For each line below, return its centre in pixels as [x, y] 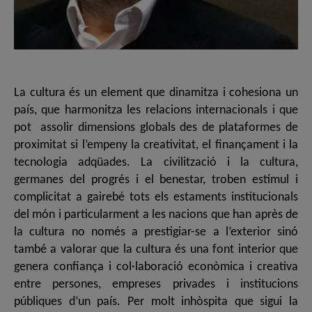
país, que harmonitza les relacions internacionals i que [156, 110]
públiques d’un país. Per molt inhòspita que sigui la [156, 302]
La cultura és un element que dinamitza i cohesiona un [156, 93]
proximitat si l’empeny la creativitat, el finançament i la [156, 145]
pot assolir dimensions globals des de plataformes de [156, 127]
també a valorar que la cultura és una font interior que [156, 249]
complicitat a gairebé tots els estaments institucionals [156, 197]
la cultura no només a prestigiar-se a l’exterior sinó [156, 232]
